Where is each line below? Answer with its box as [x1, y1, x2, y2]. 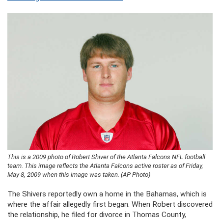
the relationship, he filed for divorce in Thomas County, [7, 210, 186, 219]
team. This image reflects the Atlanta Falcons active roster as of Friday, [7, 162, 203, 169]
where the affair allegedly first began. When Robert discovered [7, 199, 213, 209]
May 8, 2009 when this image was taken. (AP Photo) [7, 170, 150, 178]
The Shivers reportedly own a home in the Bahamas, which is [7, 189, 207, 198]
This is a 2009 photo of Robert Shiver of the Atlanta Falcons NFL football [7, 153, 205, 161]
